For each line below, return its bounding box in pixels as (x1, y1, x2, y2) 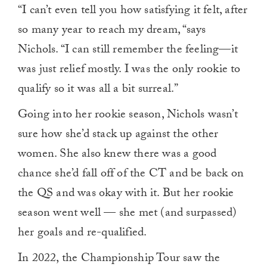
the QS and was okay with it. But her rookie (18, 184, 234, 205)
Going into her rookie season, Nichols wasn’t (18, 105, 238, 126)
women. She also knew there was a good (18, 145, 217, 166)
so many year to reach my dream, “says (18, 21, 206, 42)
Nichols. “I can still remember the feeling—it (18, 41, 238, 61)
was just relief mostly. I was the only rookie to (18, 60, 241, 81)
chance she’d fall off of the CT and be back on (18, 164, 244, 185)
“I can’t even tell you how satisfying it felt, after (18, 1, 248, 22)
